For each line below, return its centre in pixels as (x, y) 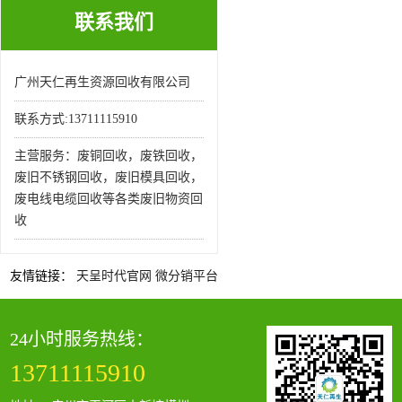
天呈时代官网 (114, 276)
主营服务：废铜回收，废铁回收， (109, 156)
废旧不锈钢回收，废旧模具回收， (109, 177)
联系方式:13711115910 (76, 119)
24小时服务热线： (82, 339)
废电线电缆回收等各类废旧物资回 (109, 199)
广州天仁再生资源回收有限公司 (102, 82)
